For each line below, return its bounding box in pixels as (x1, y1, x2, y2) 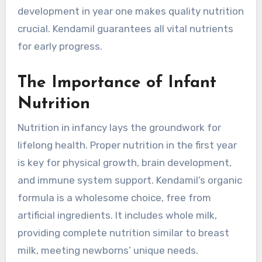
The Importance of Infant (17, 75, 216, 92)
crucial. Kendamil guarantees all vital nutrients (17, 23, 233, 35)
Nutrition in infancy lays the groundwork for (17, 121, 221, 133)
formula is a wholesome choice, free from (17, 191, 211, 204)
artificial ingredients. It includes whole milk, (17, 209, 217, 221)
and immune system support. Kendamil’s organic (17, 174, 242, 186)
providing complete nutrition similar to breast (17, 226, 229, 239)
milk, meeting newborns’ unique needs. (17, 244, 198, 256)
